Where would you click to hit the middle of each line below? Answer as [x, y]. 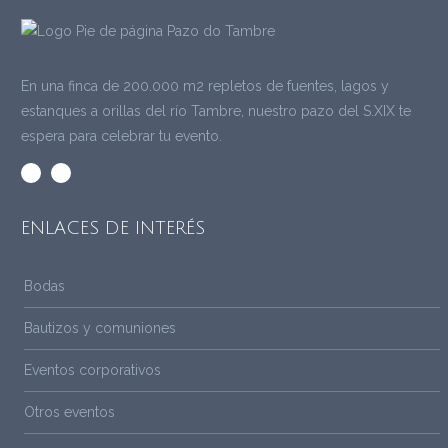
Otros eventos [69, 412]
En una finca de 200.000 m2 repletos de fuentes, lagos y [205, 86]
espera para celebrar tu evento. [121, 136]
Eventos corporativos [92, 370]
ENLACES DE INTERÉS [113, 228]
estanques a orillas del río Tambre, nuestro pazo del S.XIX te [216, 111]
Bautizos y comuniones [100, 328]
